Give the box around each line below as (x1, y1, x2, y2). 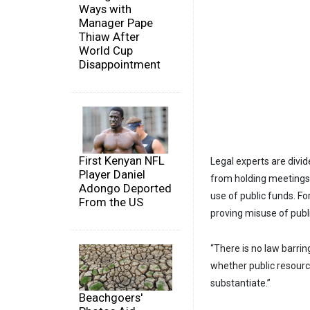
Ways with (79, 2, 131, 17)
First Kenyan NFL (79, 153, 165, 167)
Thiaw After (79, 30, 140, 44)
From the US (79, 194, 143, 209)
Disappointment (79, 57, 161, 72)
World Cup (79, 44, 133, 58)
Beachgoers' (79, 291, 143, 305)
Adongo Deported (79, 181, 172, 195)
